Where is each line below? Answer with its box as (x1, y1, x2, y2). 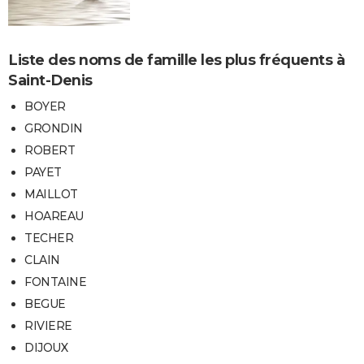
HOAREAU (24, 209, 84, 224)
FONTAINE (24, 275, 86, 290)
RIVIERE (24, 318, 72, 334)
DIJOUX (24, 340, 67, 356)
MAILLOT (24, 187, 78, 202)
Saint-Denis (8, 71, 93, 89)
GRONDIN (24, 121, 83, 136)
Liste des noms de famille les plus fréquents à (8, 50, 344, 69)
